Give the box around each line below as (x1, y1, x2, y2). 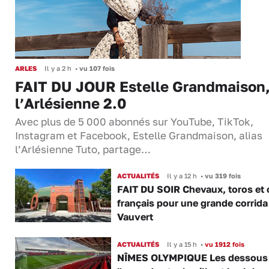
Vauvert (116, 210, 153, 223)
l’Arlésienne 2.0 (15, 94, 127, 112)
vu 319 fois (202, 171, 241, 180)
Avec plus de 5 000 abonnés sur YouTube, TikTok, (15, 115, 253, 128)
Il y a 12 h (166, 171, 197, 180)
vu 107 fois (77, 64, 115, 72)
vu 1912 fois (202, 240, 244, 249)
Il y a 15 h (166, 240, 197, 249)
